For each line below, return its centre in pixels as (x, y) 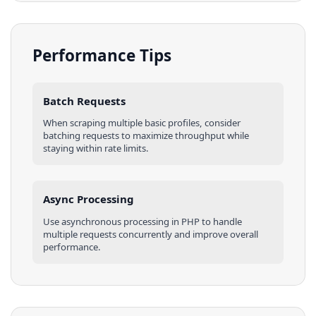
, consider (220, 122)
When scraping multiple (94, 122)
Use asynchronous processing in (112, 221)
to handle (221, 221)
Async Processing (89, 199)
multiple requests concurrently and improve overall (151, 234)
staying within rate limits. (96, 148)
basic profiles (172, 122)
